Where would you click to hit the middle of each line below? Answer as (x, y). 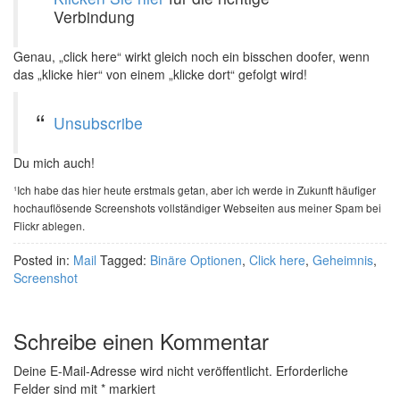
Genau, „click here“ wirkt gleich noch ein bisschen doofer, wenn (192, 57)
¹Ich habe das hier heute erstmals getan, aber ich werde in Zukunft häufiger (195, 190)
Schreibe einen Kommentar (141, 341)
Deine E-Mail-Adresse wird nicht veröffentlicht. (143, 371)
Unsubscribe (98, 123)
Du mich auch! (54, 163)
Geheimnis (343, 260)
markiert (130, 389)
